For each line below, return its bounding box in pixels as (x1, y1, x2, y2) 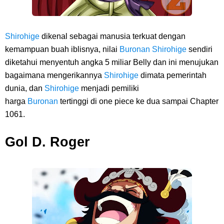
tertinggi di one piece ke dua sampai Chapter (60, 97, 218, 105)
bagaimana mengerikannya (5, 71, 104, 79)
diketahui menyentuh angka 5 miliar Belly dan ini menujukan (5, 58, 218, 66)
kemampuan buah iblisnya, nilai (5, 45, 119, 53)
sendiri (188, 45, 212, 53)
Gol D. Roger (5, 134, 90, 149)
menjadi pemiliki (81, 84, 139, 92)
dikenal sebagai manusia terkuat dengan (39, 32, 185, 40)
